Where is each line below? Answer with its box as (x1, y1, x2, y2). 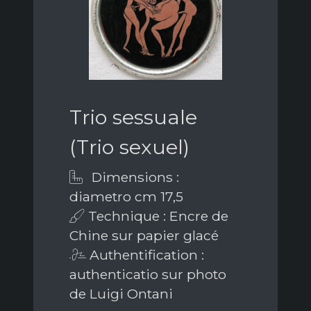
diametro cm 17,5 (69, 187, 183, 205)
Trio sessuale (69, 104, 197, 129)
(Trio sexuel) (69, 134, 190, 159)
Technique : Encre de (85, 207, 228, 224)
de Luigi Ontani (69, 285, 173, 302)
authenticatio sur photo (69, 265, 226, 283)
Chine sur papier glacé (69, 226, 219, 244)
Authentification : (86, 246, 204, 263)
